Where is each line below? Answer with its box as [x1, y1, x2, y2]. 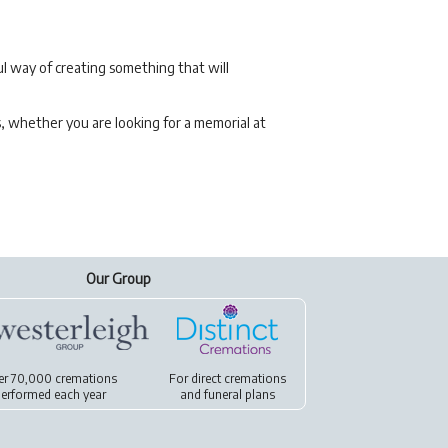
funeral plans [204, 387, 275, 402]
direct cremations [191, 371, 286, 386]
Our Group [85, 270, 151, 287]
